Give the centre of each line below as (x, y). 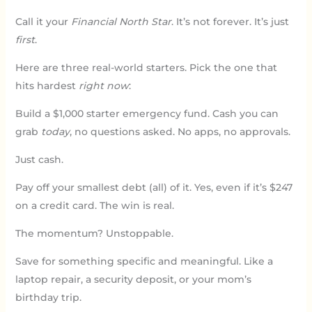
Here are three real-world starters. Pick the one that (146, 67)
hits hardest (47, 85)
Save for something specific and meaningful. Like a (144, 261)
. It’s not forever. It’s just (230, 21)
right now (103, 85)
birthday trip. (48, 297)
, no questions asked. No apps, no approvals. (180, 131)
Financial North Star (121, 21)
